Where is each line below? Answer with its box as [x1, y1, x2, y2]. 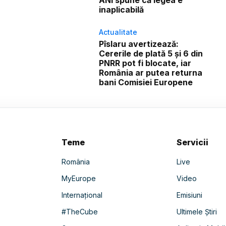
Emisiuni [177, 191, 203, 200]
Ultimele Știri [177, 207, 217, 216]
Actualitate [99, 28, 138, 37]
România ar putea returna [99, 68, 203, 78]
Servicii [177, 137, 209, 148]
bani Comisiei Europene [99, 77, 193, 88]
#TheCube [61, 207, 98, 216]
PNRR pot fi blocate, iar [99, 58, 192, 69]
